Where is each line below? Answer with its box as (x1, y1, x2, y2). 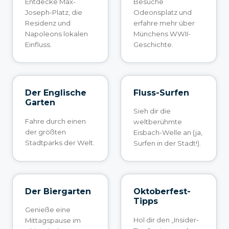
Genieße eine (25, 205, 71, 214)
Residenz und (25, 18, 71, 27)
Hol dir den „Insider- (133, 215, 199, 224)
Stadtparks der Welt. (25, 138, 95, 147)
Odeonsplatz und (133, 8, 192, 16)
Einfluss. (25, 40, 52, 49)
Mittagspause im (25, 216, 81, 224)
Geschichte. (133, 40, 173, 49)
